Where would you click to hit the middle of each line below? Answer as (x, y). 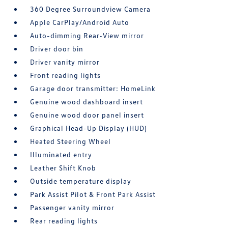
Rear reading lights (64, 221)
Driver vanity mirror (65, 62)
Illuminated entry (61, 155)
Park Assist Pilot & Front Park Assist (93, 194)
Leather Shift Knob (63, 168)
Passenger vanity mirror (73, 208)
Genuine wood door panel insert (87, 115)
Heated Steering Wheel (71, 141)
